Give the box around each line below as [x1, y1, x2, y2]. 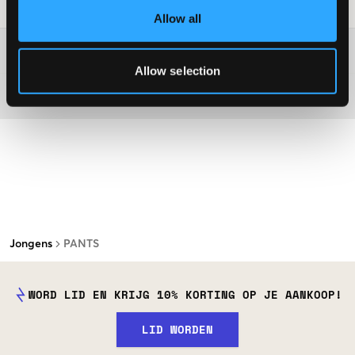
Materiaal [10, 89, 67, 102]
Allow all [153, 11, 202, 25]
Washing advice [10, 44, 102, 57]
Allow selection [134, 63, 221, 78]
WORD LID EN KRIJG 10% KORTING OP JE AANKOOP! [29, 285, 342, 303]
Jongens [10, 238, 52, 250]
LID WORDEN [142, 320, 213, 338]
